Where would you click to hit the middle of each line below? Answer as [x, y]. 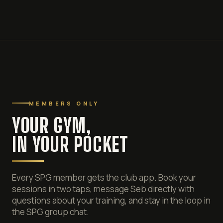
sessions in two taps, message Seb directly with [103, 189]
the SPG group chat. [51, 212]
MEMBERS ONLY [64, 103]
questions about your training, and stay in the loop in [111, 200]
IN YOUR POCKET [70, 144]
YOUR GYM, [52, 125]
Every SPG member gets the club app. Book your [104, 177]
